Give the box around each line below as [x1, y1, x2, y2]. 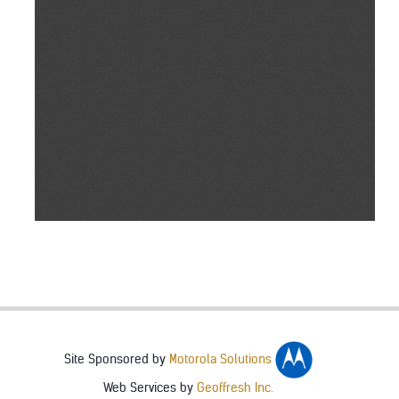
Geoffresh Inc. [197, 379, 273, 395]
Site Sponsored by [64, 352, 169, 367]
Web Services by [103, 379, 197, 395]
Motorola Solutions [169, 352, 275, 367]
